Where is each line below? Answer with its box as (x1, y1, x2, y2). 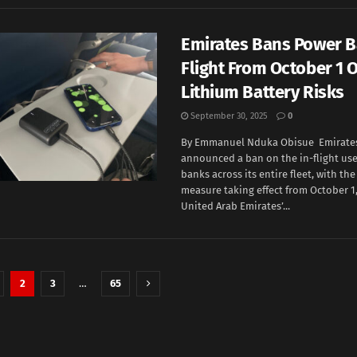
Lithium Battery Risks (181, 81, 344, 103)
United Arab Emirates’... (181, 200, 290, 212)
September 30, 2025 (188, 111, 268, 121)
